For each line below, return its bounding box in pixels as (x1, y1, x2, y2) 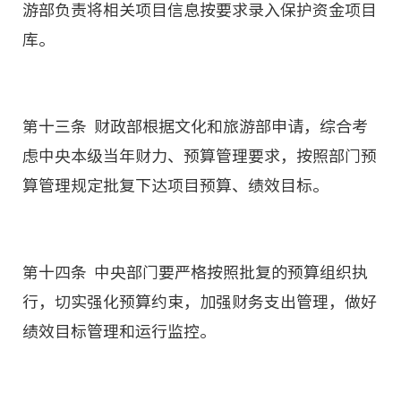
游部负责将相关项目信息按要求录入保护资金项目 (22, 2, 377, 18)
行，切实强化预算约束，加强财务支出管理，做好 (22, 294, 377, 310)
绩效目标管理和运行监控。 (22, 323, 216, 339)
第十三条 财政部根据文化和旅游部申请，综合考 (22, 118, 368, 134)
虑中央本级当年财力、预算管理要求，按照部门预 (22, 148, 377, 164)
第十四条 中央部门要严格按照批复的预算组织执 (22, 264, 368, 280)
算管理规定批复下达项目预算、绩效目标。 (22, 177, 328, 193)
